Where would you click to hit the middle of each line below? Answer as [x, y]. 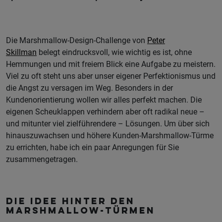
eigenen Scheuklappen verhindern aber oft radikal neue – [105, 112]
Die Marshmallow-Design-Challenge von [77, 41]
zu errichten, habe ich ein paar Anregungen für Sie [92, 148]
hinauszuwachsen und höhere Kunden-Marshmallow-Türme [110, 136]
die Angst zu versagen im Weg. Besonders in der [89, 88]
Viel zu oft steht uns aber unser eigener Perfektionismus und [111, 76]
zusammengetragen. [42, 160]
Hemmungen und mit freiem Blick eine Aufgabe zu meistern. [111, 64]
